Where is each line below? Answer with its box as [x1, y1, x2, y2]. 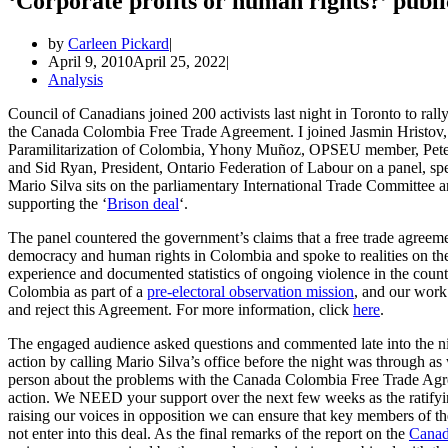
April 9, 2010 [48, 52, 133, 70]
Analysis [48, 70, 103, 88]
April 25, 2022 [133, 52, 226, 70]
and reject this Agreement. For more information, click [8, 300, 353, 318]
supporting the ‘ [8, 194, 107, 212]
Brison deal [107, 194, 179, 212]
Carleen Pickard [68, 34, 169, 52]
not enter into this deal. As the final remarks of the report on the [8, 424, 409, 442]
